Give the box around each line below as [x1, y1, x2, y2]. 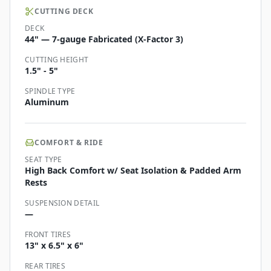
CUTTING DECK [34, 6, 94, 17]
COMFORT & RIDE [34, 137, 103, 148]
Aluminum [25, 96, 69, 108]
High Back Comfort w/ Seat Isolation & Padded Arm [25, 165, 241, 177]
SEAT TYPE [25, 154, 62, 165]
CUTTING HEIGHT [25, 54, 89, 65]
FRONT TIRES [25, 229, 71, 240]
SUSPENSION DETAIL [25, 198, 100, 209]
